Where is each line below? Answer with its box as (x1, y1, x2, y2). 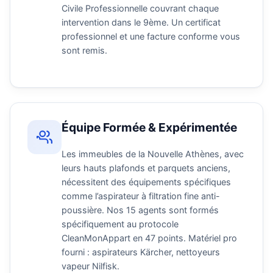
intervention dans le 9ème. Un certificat (62, 16, 221, 27)
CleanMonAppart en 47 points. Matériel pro (62, 233, 237, 244)
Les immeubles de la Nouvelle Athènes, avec (62, 149, 244, 160)
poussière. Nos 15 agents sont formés (62, 205, 219, 216)
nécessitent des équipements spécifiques (62, 177, 231, 188)
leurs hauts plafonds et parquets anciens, (62, 163, 230, 174)
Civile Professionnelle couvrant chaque (62, 2, 219, 13)
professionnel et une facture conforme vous (62, 30, 240, 41)
